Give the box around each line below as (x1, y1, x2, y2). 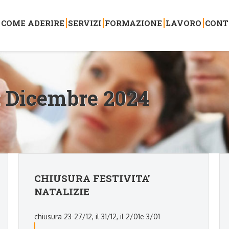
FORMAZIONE (104, 17, 162, 28)
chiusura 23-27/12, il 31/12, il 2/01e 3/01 (34, 212, 160, 221)
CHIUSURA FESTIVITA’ (34, 172, 150, 185)
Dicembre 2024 (6, 84, 149, 111)
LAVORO (165, 17, 201, 28)
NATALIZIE (34, 185, 89, 198)
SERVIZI (67, 17, 101, 28)
